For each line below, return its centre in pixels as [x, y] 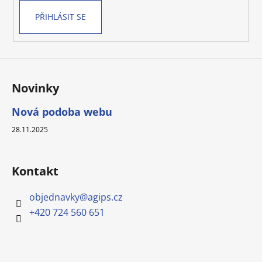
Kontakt [35, 171]
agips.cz [105, 197]
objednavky [54, 197]
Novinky [35, 88]
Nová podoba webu [62, 112]
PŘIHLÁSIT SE [61, 17]
